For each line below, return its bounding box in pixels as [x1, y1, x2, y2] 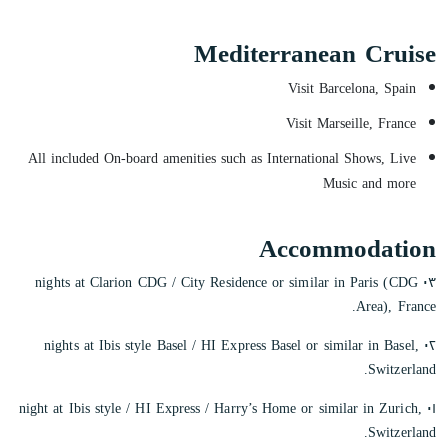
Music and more [323, 169, 416, 197]
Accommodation [259, 224, 436, 272]
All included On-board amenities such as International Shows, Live [28, 144, 416, 172]
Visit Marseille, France [286, 109, 416, 137]
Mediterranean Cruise [194, 29, 436, 77]
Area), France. [356, 292, 436, 320]
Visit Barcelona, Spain [288, 74, 416, 102]
